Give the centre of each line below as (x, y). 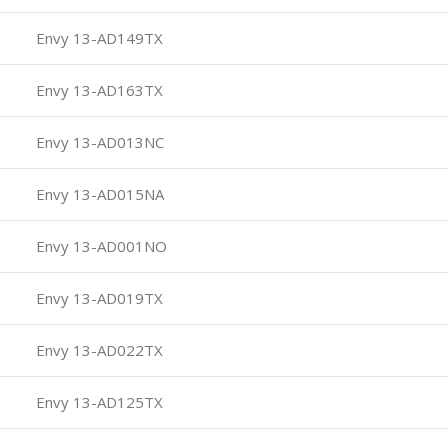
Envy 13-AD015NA (98, 193)
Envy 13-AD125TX (97, 401)
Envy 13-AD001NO (99, 245)
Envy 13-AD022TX (97, 349)
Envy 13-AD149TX (97, 37)
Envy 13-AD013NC (98, 141)
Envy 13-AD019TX (97, 297)
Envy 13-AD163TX (97, 89)
